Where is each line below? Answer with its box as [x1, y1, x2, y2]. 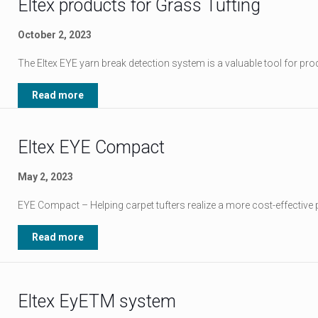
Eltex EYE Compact [17, 137, 165, 158]
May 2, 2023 [17, 171, 73, 182]
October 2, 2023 [17, 29, 92, 40]
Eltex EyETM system [17, 291, 176, 312]
